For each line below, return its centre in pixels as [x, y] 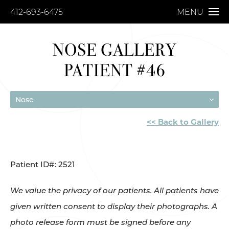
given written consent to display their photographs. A [114, 206]
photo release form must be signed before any [100, 222]
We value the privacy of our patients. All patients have [114, 190]
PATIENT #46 [114, 71]
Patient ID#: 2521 [43, 164]
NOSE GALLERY [114, 50]
